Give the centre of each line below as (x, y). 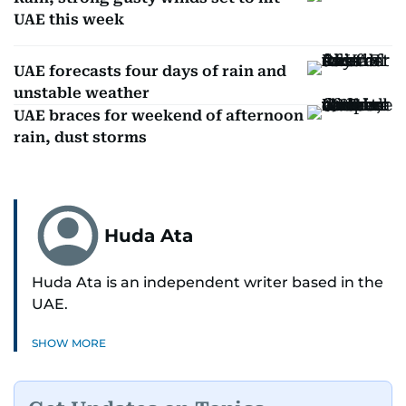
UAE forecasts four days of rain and (150, 71)
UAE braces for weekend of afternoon (159, 116)
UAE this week (69, 19)
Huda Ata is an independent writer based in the (208, 282)
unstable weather (82, 93)
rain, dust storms (80, 137)
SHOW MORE (69, 343)
